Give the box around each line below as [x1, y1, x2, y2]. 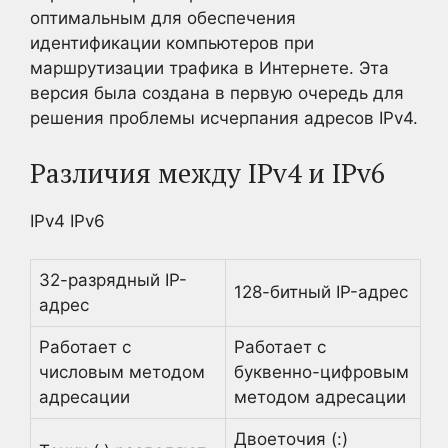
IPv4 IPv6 [30, 210, 105, 231]
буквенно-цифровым [234, 362, 409, 382]
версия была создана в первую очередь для [30, 83, 404, 103]
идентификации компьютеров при [30, 33, 314, 53]
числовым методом [39, 362, 205, 382]
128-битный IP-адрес [234, 282, 408, 302]
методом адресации [234, 387, 406, 407]
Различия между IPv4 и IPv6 [30, 154, 385, 191]
